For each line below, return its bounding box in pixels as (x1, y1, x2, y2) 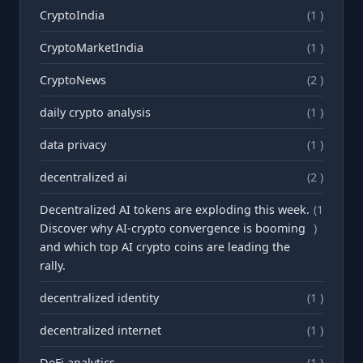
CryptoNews (40, 71, 106, 88)
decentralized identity (40, 289, 159, 305)
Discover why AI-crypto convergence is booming (40, 220, 305, 236)
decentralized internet (40, 322, 161, 338)
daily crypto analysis (40, 104, 151, 120)
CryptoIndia (40, 6, 105, 23)
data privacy (40, 136, 106, 152)
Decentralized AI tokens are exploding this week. (40, 201, 310, 217)
